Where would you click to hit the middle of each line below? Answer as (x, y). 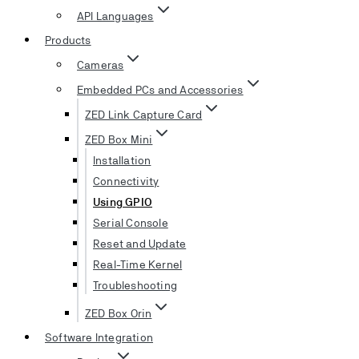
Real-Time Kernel (138, 264)
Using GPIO (123, 202)
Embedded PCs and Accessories (160, 89)
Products (68, 40)
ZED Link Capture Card (144, 114)
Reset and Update (140, 243)
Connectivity (126, 181)
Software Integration (99, 337)
